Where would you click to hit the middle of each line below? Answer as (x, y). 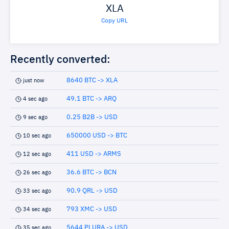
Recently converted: (60, 60)
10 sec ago (37, 136)
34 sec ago (37, 209)
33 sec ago (37, 191)
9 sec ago (35, 117)
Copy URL (114, 21)
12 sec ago (37, 154)
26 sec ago (37, 173)
